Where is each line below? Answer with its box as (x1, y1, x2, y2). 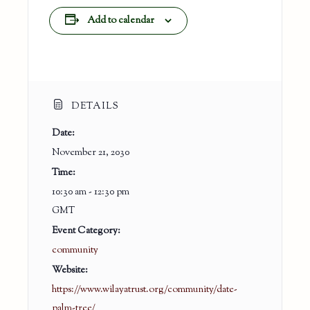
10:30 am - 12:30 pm (52, 185, 130, 199)
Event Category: (52, 224, 121, 238)
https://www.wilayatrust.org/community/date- (52, 282, 238, 297)
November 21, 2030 (52, 145, 130, 160)
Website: (52, 263, 89, 277)
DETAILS (69, 99, 120, 113)
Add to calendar (87, 13, 154, 28)
